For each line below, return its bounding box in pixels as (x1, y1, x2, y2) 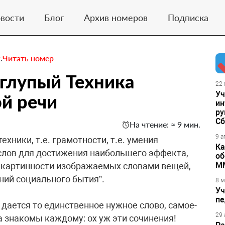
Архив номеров (83, 12, 148, 23)
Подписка (167, 12, 208, 23)
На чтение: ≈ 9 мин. (130, 120, 200, 129)
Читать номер (3, 53, 54, 63)
